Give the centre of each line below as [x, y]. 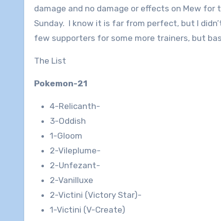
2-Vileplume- [75, 151]
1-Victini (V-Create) [88, 210]
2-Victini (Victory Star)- [96, 195]
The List [50, 61]
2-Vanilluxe [72, 180]
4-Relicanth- [75, 106]
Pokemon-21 [61, 84]
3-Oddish [68, 121]
